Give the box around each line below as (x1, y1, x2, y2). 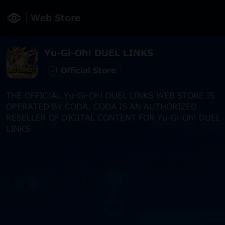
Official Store (61, 64, 116, 77)
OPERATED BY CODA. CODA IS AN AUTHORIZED (6, 101, 197, 113)
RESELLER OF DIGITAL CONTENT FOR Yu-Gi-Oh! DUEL (6, 112, 220, 124)
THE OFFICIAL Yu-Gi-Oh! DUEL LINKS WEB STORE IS (6, 90, 214, 102)
